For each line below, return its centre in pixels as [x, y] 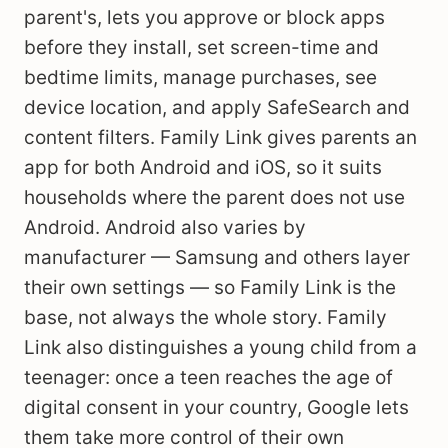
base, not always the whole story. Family [205, 317]
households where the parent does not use [214, 197]
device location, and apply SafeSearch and [217, 107]
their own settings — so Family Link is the [210, 287]
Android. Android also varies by [165, 227]
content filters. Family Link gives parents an [220, 137]
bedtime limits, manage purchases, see [200, 77]
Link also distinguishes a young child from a [220, 347]
